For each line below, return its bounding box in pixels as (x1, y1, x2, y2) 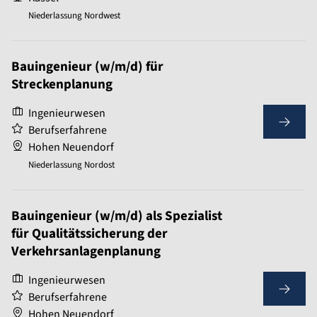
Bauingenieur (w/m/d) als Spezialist (11, 207, 222, 226)
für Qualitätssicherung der (11, 224, 168, 244)
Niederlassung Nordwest (28, 9, 120, 23)
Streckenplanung (11, 75, 113, 95)
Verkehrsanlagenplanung (11, 242, 161, 262)
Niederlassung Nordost (28, 158, 115, 172)
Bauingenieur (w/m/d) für (11, 57, 163, 77)
